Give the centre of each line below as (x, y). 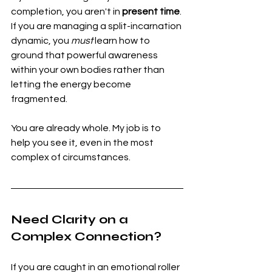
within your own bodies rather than (89, 70)
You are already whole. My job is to (87, 128)
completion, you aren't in (66, 11)
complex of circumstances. (71, 157)
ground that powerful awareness (85, 55)
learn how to (122, 40)
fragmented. (39, 99)
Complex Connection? (86, 236)
